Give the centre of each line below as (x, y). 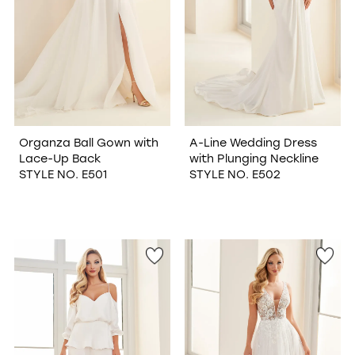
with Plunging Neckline (254, 158)
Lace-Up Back (59, 158)
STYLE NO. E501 (63, 174)
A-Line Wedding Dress (253, 142)
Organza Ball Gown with (88, 142)
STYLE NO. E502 (235, 174)
